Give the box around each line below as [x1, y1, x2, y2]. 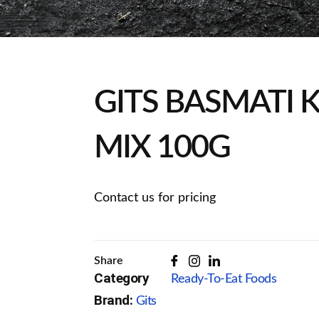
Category [94, 270, 149, 287]
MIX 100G [94, 132, 230, 164]
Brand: [94, 291, 136, 308]
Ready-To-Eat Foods [171, 273, 276, 286]
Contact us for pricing [94, 192, 216, 204]
